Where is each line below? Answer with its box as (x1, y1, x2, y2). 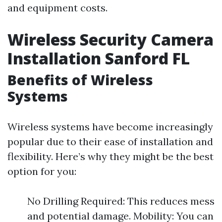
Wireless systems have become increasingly (7, 120, 213, 133)
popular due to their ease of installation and (7, 135, 213, 148)
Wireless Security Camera (7, 29, 214, 50)
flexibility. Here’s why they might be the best (7, 150, 214, 163)
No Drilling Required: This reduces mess (27, 195, 215, 207)
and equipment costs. (7, 1, 108, 14)
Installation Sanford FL (7, 48, 190, 69)
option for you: (7, 165, 76, 177)
